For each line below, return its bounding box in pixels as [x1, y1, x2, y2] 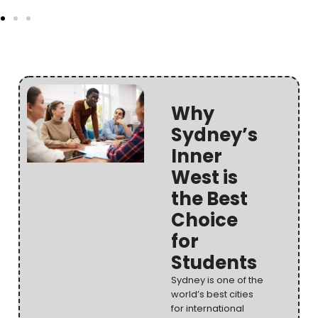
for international [170, 302, 244, 314]
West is [170, 164, 238, 190]
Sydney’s [170, 121, 258, 148]
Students [170, 249, 257, 275]
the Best [170, 185, 248, 212]
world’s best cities [170, 287, 253, 300]
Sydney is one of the [170, 273, 263, 286]
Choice [170, 207, 238, 233]
